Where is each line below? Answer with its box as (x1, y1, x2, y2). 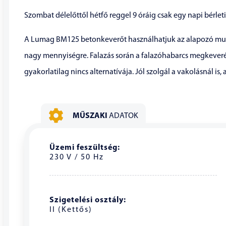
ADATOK (109, 112, 138, 121)
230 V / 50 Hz (49, 153, 104, 161)
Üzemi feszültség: (49, 143, 120, 152)
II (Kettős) (49, 205, 92, 214)
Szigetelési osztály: (49, 196, 126, 204)
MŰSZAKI (73, 112, 107, 121)
